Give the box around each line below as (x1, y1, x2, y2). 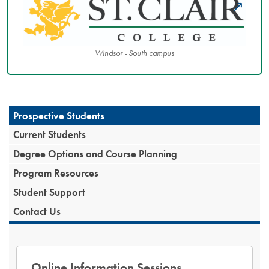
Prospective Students (13, 109, 105, 122)
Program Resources (13, 166, 99, 180)
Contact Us (13, 205, 61, 219)
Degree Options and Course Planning (13, 147, 178, 161)
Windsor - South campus (95, 48, 174, 59)
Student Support (13, 186, 86, 199)
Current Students (13, 127, 86, 141)
